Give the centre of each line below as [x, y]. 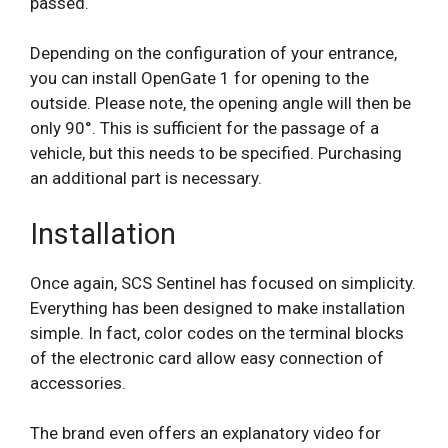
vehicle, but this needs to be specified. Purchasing [216, 153]
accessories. [78, 382]
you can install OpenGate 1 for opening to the [199, 78]
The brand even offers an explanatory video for [205, 433]
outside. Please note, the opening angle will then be [220, 103]
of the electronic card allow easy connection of [207, 357]
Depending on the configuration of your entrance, [213, 53]
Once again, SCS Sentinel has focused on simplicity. [223, 282]
